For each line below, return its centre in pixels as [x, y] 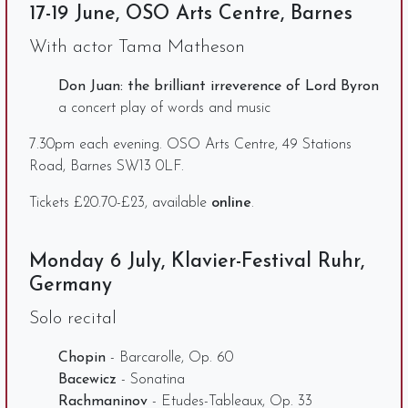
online [231, 203]
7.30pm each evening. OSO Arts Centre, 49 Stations [190, 144]
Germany [71, 285]
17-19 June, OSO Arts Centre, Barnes [191, 14]
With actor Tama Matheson [137, 47]
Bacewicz [87, 379]
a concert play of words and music [164, 108]
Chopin [82, 357]
